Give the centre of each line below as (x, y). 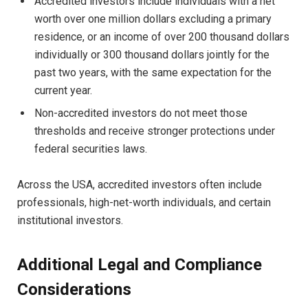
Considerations (74, 289)
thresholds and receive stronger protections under (155, 131)
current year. (63, 90)
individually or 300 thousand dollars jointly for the (152, 54)
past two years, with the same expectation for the (153, 72)
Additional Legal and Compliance (140, 264)
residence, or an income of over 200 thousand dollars (162, 36)
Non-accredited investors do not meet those (141, 113)
